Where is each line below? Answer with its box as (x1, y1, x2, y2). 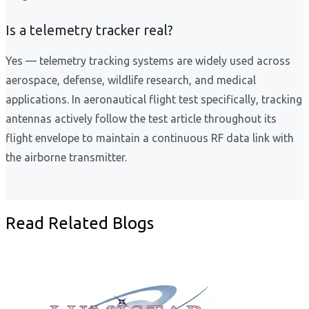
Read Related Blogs (6, 214, 154, 233)
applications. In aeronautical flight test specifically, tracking (6, 93, 302, 106)
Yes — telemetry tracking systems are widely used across (6, 54, 290, 68)
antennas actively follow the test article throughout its (6, 112, 277, 126)
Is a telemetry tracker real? (6, 22, 173, 39)
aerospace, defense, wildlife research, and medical (6, 74, 256, 87)
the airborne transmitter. (6, 151, 127, 164)
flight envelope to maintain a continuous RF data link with (6, 132, 294, 145)
